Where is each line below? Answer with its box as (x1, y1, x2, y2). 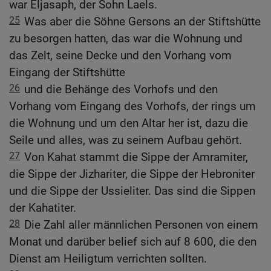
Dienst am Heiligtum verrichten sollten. (9, 252, 207, 266)
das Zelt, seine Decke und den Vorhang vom (9, 48, 232, 63)
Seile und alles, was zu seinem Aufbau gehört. (9, 133, 242, 148)
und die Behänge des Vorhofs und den (24, 82, 218, 97)
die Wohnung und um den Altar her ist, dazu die (9, 116, 248, 131)
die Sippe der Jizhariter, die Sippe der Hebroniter (9, 167, 255, 181)
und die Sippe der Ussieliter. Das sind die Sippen (9, 184, 255, 198)
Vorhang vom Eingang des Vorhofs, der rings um (9, 99, 256, 114)
